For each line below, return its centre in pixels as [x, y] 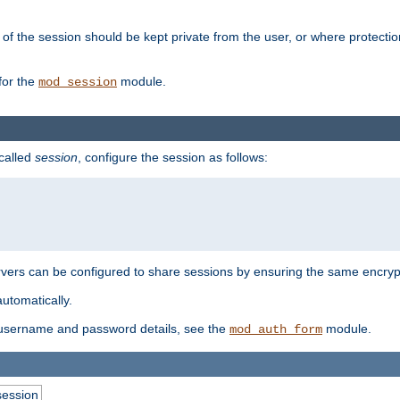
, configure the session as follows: [173, 158]
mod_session [78, 83]
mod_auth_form [276, 330]
